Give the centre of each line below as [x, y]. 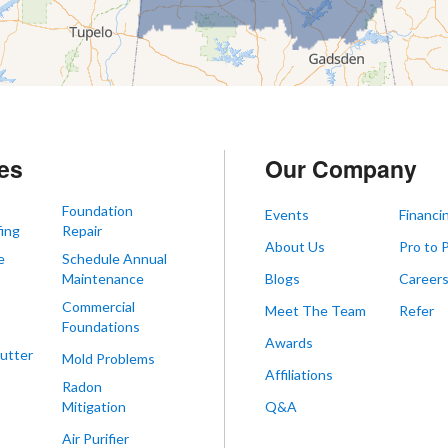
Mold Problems [108, 359]
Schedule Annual [114, 259]
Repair [82, 231]
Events [287, 215]
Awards [289, 343]
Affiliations [299, 375]
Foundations [101, 327]
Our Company [341, 169]
